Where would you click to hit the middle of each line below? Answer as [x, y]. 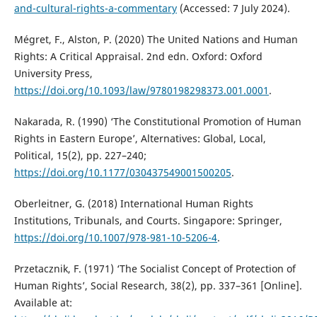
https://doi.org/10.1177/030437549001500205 [122, 172]
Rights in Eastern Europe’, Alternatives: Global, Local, [140, 138]
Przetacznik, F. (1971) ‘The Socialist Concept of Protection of [155, 268]
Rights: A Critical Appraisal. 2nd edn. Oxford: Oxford [138, 56]
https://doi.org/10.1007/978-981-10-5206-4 [115, 237]
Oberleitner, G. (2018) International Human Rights [133, 203]
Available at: [43, 302]
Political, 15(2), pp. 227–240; [80, 155]
